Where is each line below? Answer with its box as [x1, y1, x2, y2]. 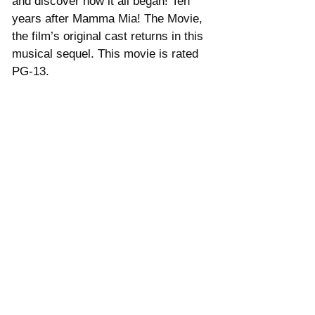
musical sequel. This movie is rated [12, 46, 202, 60]
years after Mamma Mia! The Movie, [12, 11, 206, 25]
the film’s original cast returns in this [12, 29, 207, 43]
